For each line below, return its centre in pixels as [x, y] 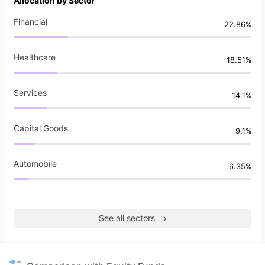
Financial [30, 22]
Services [30, 93]
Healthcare [35, 57]
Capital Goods [41, 128]
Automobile [35, 164]
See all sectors [127, 218]
